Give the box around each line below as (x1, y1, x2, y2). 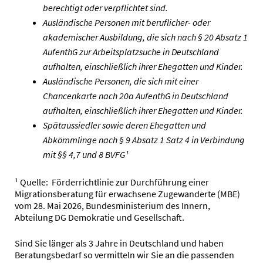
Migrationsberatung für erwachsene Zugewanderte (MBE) (15, 188, 240, 200)
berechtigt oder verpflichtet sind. (43, 2, 168, 14)
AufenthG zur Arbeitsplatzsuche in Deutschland (43, 46, 219, 58)
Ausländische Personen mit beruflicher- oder (43, 16, 210, 29)
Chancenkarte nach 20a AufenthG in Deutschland (43, 90, 228, 102)
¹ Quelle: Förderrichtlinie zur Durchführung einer (15, 176, 209, 188)
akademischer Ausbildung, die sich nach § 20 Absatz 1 (43, 31, 248, 43)
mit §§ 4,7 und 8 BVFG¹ (43, 149, 129, 161)
